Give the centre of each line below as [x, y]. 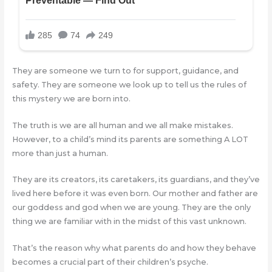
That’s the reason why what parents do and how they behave [134, 248]
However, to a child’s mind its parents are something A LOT [130, 139]
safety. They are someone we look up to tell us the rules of [129, 85]
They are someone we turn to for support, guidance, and [125, 71]
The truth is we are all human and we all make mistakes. [122, 125]
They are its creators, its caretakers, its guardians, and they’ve [136, 180]
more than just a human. [60, 153]
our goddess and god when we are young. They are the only [131, 208]
